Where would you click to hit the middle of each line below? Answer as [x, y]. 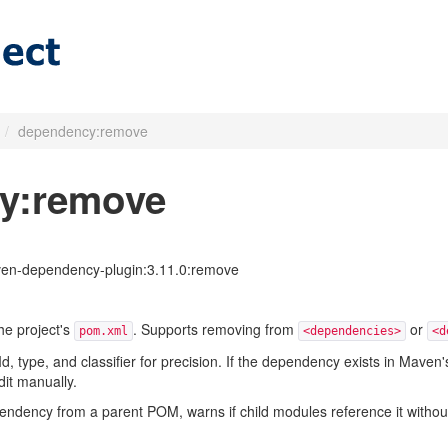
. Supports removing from [215, 329]
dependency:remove [83, 131]
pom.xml [103, 331]
